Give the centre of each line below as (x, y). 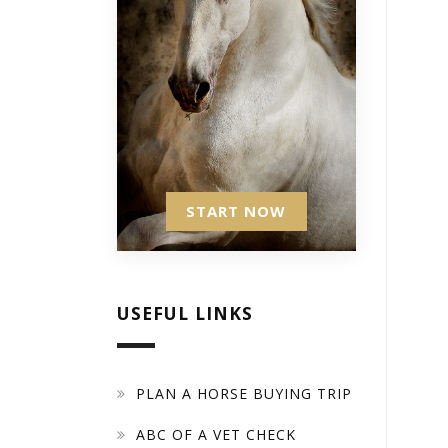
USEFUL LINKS (185, 312)
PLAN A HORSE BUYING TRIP (244, 393)
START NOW (236, 210)
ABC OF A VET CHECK (216, 434)
